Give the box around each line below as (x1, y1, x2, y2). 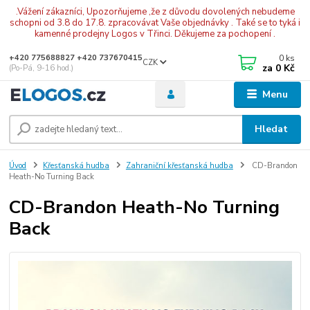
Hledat (255, 122, 289, 136)
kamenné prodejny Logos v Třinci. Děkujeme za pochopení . (35, 27, 275, 40)
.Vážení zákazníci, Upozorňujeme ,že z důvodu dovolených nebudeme (15, 5, 295, 18)
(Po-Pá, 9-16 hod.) (9, 63, 74, 73)
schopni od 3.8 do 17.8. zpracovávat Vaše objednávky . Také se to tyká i (10, 16, 300, 29)
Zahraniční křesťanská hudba (125, 160, 233, 171)
